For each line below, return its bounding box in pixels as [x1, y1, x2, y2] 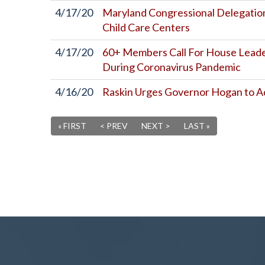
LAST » [184, 121, 210, 131]
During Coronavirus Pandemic [102, 60, 241, 73]
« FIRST [58, 121, 86, 131]
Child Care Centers [102, 21, 190, 34]
